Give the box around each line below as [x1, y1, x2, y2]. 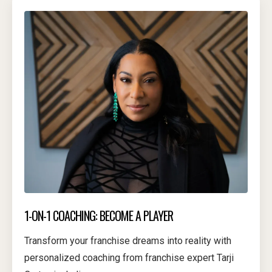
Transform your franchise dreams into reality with [24, 235, 231, 247]
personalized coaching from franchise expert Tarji [24, 252, 234, 264]
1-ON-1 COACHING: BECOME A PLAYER [24, 206, 173, 225]
